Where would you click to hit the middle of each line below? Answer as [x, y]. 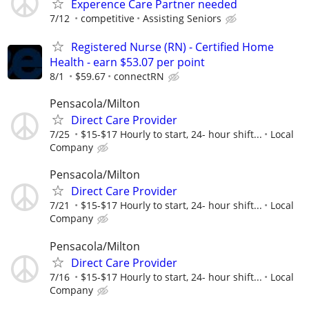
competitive [108, 18]
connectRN [139, 77]
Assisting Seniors [182, 18]
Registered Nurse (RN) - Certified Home [172, 47]
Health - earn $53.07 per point [127, 62]
